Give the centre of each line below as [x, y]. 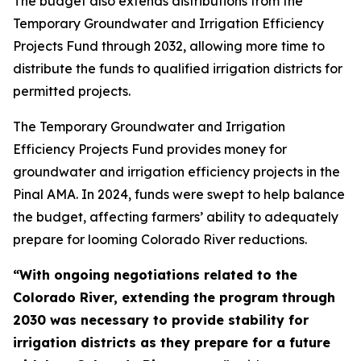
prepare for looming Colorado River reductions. [160, 239]
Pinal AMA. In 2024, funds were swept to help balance [179, 194]
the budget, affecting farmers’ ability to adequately [176, 217]
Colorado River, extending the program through [174, 297]
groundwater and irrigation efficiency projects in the [176, 172]
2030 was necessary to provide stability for [161, 320]
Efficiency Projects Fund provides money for [150, 149]
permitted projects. [72, 91]
